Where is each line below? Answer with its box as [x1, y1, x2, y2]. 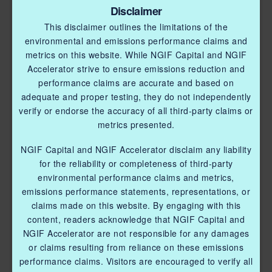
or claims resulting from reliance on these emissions [29, 241, 243, 254]
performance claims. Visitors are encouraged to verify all [19, 255, 253, 268]
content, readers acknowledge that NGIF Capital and [27, 213, 245, 226]
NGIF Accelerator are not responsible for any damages [22, 227, 250, 240]
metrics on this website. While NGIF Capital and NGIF [25, 48, 247, 61]
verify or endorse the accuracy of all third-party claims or [19, 104, 253, 117]
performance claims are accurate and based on [38, 76, 234, 89]
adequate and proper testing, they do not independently [21, 90, 251, 103]
